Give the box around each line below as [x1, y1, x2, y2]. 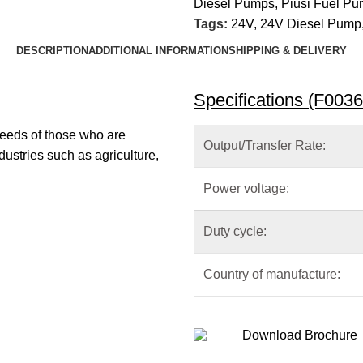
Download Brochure [242, 327, 357, 342]
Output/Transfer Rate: [203, 138, 326, 152]
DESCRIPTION [16, 45, 88, 58]
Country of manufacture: [203, 267, 340, 281]
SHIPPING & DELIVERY [228, 45, 347, 58]
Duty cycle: [203, 224, 267, 238]
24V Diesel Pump [260, 16, 361, 31]
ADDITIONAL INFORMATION [88, 45, 228, 58]
